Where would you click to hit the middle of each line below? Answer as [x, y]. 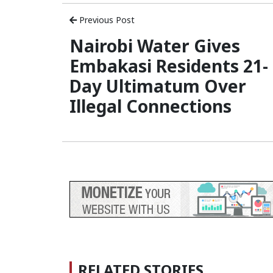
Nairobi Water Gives [155, 46]
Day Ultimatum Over [158, 86]
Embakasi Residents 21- [169, 66]
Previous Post [106, 20]
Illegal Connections [151, 106]
